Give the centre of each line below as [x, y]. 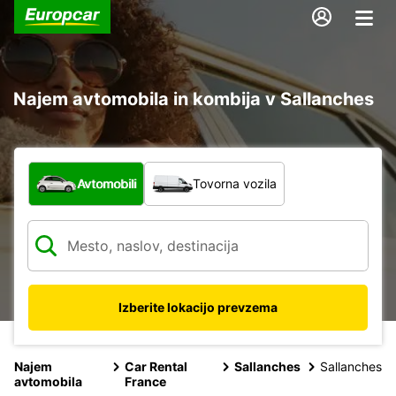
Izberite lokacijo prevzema [198, 307]
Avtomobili [107, 183]
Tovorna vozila [235, 183]
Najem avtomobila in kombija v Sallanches [194, 99]
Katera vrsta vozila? [95, 170]
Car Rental [156, 366]
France [146, 381]
